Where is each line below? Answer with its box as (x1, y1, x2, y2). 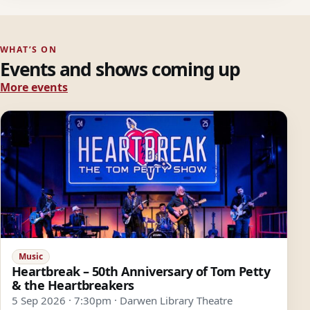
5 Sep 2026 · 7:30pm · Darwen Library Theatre (12, 293, 232, 307)
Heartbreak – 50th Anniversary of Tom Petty (12, 262, 271, 280)
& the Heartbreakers (12, 276, 134, 293)
